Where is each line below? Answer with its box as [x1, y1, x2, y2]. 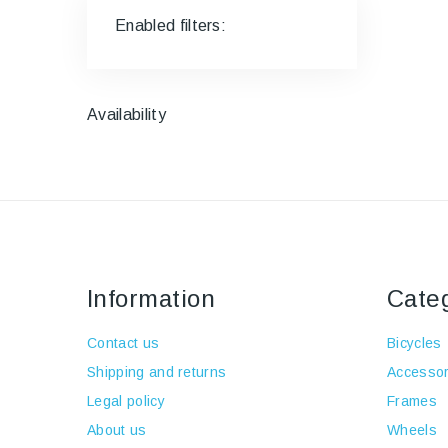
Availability [87, 106, 166, 123]
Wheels [387, 422, 437, 438]
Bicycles [387, 335, 442, 351]
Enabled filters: [115, 17, 227, 34]
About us [87, 422, 147, 438]
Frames [387, 393, 437, 409]
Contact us [87, 335, 160, 351]
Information [87, 285, 216, 312]
